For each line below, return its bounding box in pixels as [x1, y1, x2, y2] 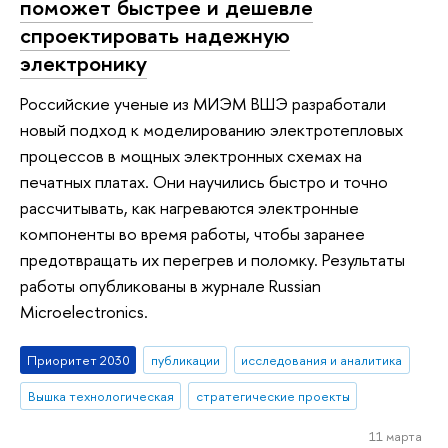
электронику [20, 48, 147, 78]
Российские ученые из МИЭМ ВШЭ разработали [20, 91, 386, 115]
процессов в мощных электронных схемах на [20, 143, 362, 167]
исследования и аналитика [241, 351, 403, 370]
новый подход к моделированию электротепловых [20, 117, 403, 141]
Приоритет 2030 [26, 351, 130, 370]
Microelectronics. [20, 299, 148, 323]
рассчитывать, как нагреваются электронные [20, 195, 359, 219]
